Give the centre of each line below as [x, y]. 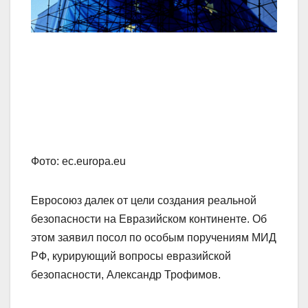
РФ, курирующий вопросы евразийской [131, 256]
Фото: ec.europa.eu [78, 162]
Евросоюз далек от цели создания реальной [144, 201]
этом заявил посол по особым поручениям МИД [154, 238]
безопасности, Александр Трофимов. [126, 275]
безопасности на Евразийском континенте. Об [149, 219]
